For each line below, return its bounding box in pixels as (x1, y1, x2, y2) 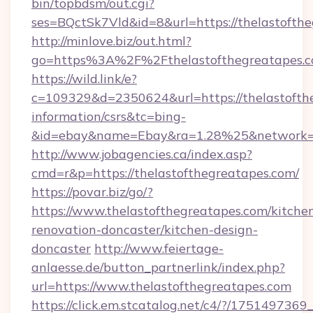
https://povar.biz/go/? (31, 184, 153, 200)
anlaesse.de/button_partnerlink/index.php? (31, 259, 285, 275)
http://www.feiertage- (94, 240, 224, 256)
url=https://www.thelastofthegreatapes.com (31, 278, 291, 294)
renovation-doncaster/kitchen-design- (31, 221, 258, 238)
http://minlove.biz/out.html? (31, 33, 191, 49)
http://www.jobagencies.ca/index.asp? (31, 146, 252, 162)
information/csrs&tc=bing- (31, 108, 186, 124)
